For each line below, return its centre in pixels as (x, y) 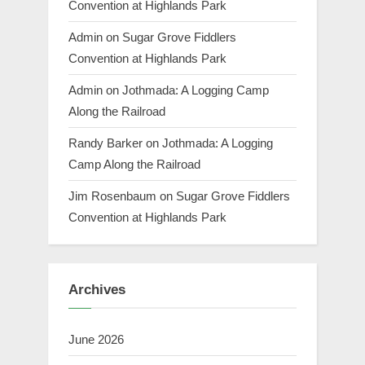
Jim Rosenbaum (112, 196)
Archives (97, 290)
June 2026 (96, 339)
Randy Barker (106, 143)
